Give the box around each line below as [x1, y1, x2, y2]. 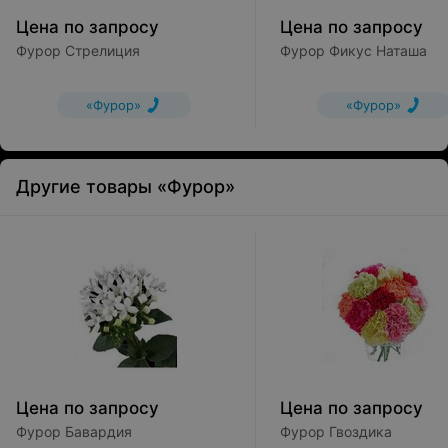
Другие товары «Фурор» [16, 176, 235, 197]
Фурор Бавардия [16, 423, 132, 440]
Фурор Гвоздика [280, 423, 392, 440]
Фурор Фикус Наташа [280, 42, 427, 59]
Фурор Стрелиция [16, 42, 140, 59]
